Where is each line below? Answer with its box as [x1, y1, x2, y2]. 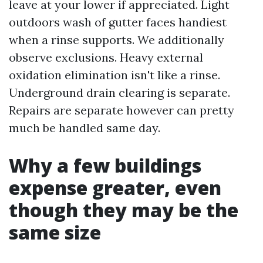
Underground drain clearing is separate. [9, 85, 230, 100]
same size [9, 220, 101, 245]
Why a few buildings [9, 153, 201, 178]
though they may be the [9, 197, 238, 222]
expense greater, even [9, 175, 221, 200]
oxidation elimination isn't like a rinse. [9, 68, 220, 82]
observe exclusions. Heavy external [9, 50, 203, 65]
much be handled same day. [9, 120, 160, 135]
